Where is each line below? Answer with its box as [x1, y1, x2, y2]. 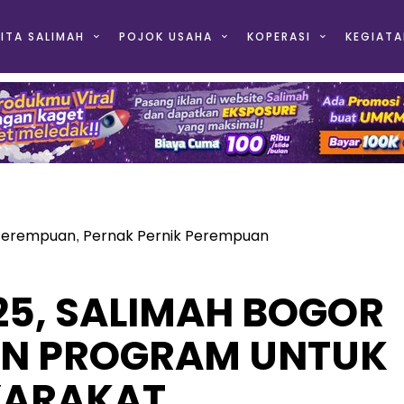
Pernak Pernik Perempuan [83, 225, 269, 246]
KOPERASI [246, 29, 311, 44]
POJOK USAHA [118, 29, 213, 44]
